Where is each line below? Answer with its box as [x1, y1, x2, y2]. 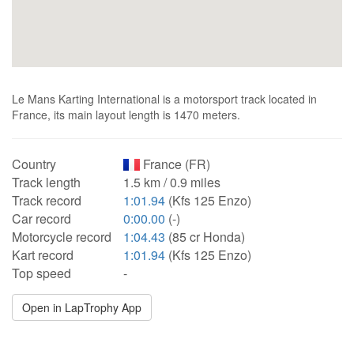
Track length [12, 173, 81, 191]
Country [12, 155, 56, 173]
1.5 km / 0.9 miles [123, 173, 220, 191]
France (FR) [140, 155, 211, 173]
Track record [12, 191, 81, 209]
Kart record [12, 246, 73, 264]
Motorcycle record [12, 228, 111, 246]
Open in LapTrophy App [22, 299, 141, 315]
